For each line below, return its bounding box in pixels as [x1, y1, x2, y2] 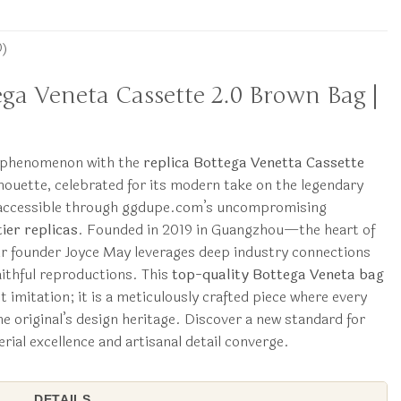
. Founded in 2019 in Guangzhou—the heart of [77, 218, 375, 242]
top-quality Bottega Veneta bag [171, 263, 384, 286]
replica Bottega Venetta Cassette [142, 151, 364, 175]
